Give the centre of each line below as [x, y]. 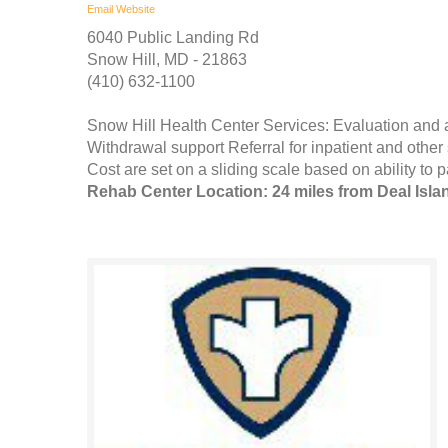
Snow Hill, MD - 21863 [167, 59]
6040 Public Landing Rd [173, 37]
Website [135, 8]
